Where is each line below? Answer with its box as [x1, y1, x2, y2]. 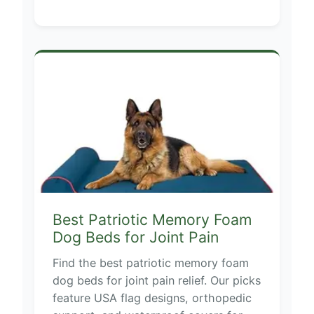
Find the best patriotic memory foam [52, 256, 249, 271]
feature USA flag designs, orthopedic [52, 291, 252, 306]
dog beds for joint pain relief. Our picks [52, 273, 261, 288]
